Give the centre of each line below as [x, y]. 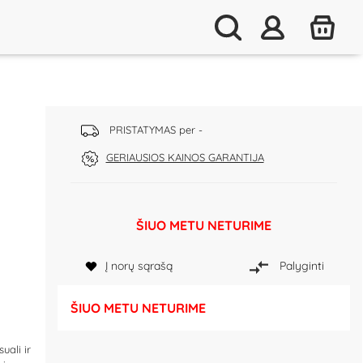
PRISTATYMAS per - [154, 130]
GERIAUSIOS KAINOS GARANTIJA [185, 157]
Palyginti [301, 266]
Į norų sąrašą [139, 266]
